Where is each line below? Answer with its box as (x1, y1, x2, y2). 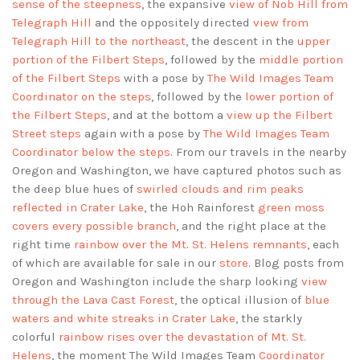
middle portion (259, 52, 343, 67)
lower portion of (245, 89, 333, 104)
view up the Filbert (227, 108, 333, 123)
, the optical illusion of (174, 292, 305, 308)
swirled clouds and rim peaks (137, 182, 304, 197)
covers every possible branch (12, 219, 176, 234)
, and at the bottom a (107, 108, 227, 123)
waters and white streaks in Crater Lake (12, 311, 235, 326)
